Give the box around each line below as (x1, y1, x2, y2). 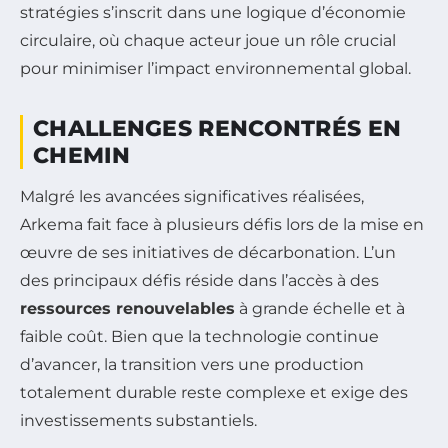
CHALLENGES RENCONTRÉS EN (33, 114, 402, 142)
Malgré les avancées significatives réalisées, (20, 186, 364, 206)
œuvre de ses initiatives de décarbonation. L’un (20, 242, 396, 262)
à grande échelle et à (235, 298, 405, 318)
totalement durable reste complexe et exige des (20, 382, 408, 402)
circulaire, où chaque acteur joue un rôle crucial (20, 30, 396, 50)
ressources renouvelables (20, 298, 235, 318)
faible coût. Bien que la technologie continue (20, 326, 379, 346)
